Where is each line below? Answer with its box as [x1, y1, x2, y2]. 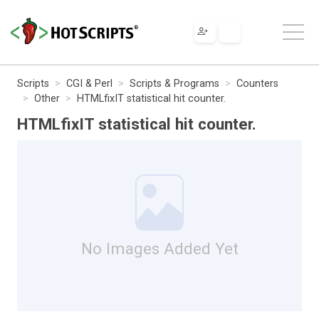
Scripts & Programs [130, 77, 219, 90]
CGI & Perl [66, 77, 113, 90]
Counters [236, 77, 278, 90]
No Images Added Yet [80, 239, 239, 258]
